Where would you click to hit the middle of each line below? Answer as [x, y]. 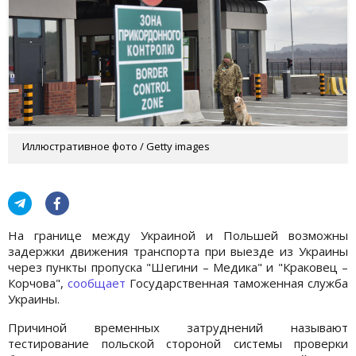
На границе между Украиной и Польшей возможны [178, 235]
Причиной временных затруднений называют [178, 327]
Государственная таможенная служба [237, 282]
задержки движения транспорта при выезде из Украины [178, 251]
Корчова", [38, 282]
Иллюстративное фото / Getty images [116, 146]
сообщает [97, 282]
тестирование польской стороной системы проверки [178, 343]
